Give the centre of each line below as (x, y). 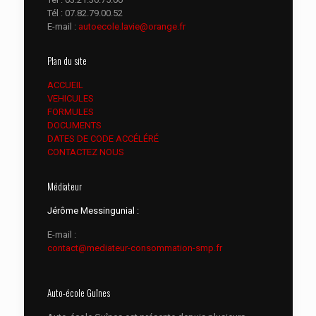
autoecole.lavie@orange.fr (132, 26)
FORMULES (70, 112)
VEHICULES (70, 98)
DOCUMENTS (74, 125)
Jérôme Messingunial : (93, 211)
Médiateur (64, 186)
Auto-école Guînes (78, 293)
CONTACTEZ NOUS (85, 152)
